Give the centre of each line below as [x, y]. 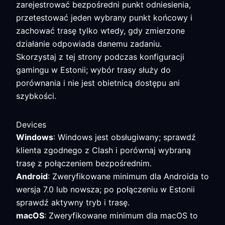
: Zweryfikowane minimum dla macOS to [121, 215]
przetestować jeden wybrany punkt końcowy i [104, 18]
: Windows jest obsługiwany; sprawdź [125, 137]
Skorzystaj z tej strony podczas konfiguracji [100, 57]
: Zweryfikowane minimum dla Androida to [128, 176]
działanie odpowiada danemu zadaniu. [89, 44]
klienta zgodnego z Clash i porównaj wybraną [103, 150]
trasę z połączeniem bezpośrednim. [84, 163]
